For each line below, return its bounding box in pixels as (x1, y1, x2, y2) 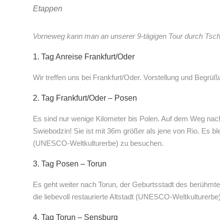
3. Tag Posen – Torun (33, 160, 107, 168)
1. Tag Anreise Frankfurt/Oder (33, 53, 135, 61)
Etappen (33, 4, 62, 13)
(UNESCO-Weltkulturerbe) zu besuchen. (33, 139, 164, 148)
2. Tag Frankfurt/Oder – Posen (33, 94, 137, 103)
